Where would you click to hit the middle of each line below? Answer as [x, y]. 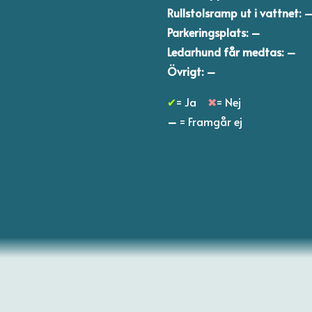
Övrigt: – [192, 71]
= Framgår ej [211, 121]
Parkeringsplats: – [214, 32]
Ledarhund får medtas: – [232, 51]
